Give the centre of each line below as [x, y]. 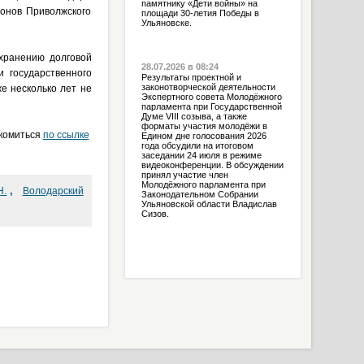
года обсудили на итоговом [197, 145]
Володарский [53, 191]
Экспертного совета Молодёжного [211, 97]
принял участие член [184, 175]
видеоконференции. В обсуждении [212, 165]
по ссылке [66, 135]
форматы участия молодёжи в [204, 126]
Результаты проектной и [191, 77]
